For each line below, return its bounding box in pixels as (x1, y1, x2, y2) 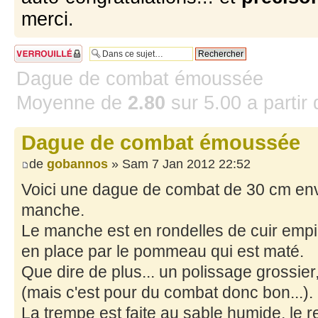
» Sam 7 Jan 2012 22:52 (108, 156, 251, 171)
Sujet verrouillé (14, 45, 65, 53)
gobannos (47, 156, 108, 171)
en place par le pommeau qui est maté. (21, 241, 304, 261)
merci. (21, 9, 74, 30)
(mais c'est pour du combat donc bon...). (21, 283, 313, 302)
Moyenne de (16, 92, 128, 114)
